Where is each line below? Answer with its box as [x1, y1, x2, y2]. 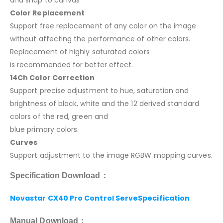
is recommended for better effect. [10, 59, 133, 70]
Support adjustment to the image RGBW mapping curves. [10, 150, 213, 160]
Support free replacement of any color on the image [10, 20, 197, 31]
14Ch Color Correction [10, 72, 95, 83]
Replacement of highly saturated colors [10, 46, 150, 57]
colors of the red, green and [10, 111, 108, 121]
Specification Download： [10, 171, 109, 180]
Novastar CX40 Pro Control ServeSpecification [10, 193, 190, 203]
